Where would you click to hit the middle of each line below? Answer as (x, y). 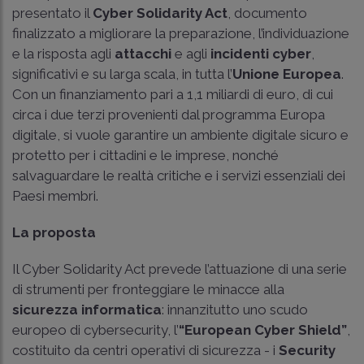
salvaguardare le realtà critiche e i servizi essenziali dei (179, 175)
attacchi (143, 53)
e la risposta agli (63, 53)
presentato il (52, 13)
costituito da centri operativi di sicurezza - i (144, 350)
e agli (191, 53)
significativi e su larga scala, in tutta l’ (122, 74)
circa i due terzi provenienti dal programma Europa (169, 114)
